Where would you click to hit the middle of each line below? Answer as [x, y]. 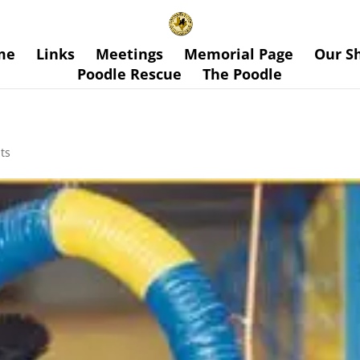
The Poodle [242, 74]
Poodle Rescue [129, 74]
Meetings [129, 54]
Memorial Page [238, 54]
